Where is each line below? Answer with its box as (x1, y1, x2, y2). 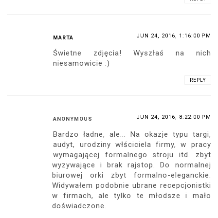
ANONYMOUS (53, 116, 93, 123)
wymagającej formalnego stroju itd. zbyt (53, 150, 211, 160)
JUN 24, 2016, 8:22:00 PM (136, 114, 211, 121)
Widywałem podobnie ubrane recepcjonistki (52, 181, 211, 190)
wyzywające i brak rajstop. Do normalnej (52, 161, 211, 170)
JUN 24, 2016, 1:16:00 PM (136, 33, 211, 39)
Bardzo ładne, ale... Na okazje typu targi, (53, 130, 211, 139)
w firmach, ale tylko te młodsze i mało (52, 191, 211, 200)
